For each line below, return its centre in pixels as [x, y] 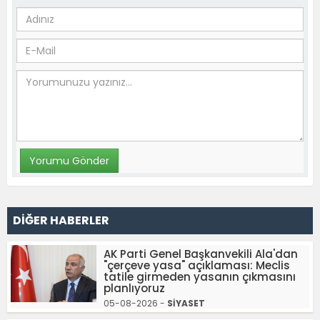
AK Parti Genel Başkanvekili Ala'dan [201, 254]
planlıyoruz [134, 289]
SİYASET [186, 304]
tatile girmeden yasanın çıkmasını [200, 277]
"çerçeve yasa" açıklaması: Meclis [197, 266]
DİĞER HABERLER [61, 221]
